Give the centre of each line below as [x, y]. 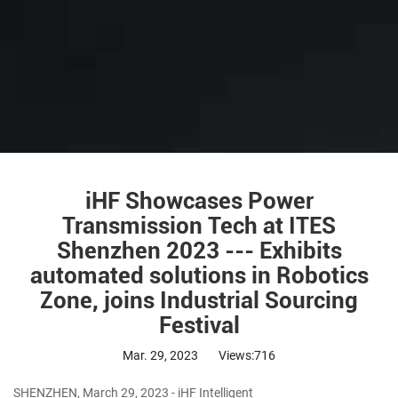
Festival [199, 325]
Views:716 [247, 355]
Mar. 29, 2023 [162, 355]
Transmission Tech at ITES [199, 226]
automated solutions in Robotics [199, 275]
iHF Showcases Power [199, 201]
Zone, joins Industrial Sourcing [199, 300]
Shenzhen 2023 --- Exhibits [199, 251]
